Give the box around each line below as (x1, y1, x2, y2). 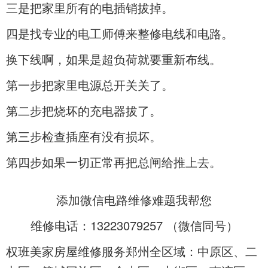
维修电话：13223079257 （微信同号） (30, 217, 238, 234)
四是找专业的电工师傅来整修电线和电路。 (6, 25, 233, 42)
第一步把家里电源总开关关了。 (6, 76, 173, 94)
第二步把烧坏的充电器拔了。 (6, 102, 162, 120)
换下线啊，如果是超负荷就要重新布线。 (6, 50, 221, 68)
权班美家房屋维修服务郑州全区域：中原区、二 (6, 242, 257, 260)
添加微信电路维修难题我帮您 (56, 191, 212, 209)
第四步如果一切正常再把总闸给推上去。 (6, 153, 221, 171)
